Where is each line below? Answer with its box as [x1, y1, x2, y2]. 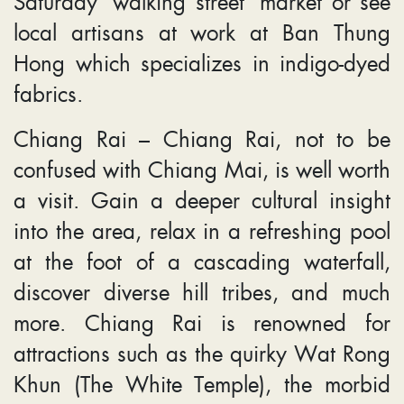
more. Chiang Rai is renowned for [14, 306, 390, 337]
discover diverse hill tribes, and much [14, 275, 390, 307]
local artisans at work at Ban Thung [14, 15, 390, 47]
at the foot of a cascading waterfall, [14, 244, 390, 276]
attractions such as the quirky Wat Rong [14, 336, 390, 368]
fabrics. [14, 77, 83, 108]
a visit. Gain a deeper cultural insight [14, 183, 390, 215]
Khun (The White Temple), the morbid [14, 367, 390, 399]
